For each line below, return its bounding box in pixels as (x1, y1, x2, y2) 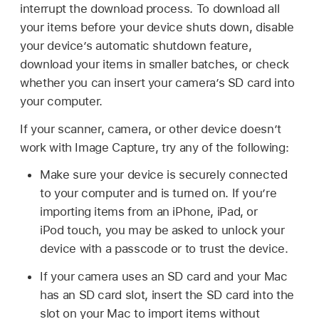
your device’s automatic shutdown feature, (20, 38, 252, 53)
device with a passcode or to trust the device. (40, 241, 288, 256)
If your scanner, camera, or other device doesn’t (20, 121, 281, 136)
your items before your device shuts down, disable (20, 19, 294, 34)
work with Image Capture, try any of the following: (20, 140, 289, 155)
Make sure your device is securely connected (40, 167, 288, 182)
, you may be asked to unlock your (98, 223, 285, 238)
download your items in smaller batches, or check (20, 56, 289, 71)
